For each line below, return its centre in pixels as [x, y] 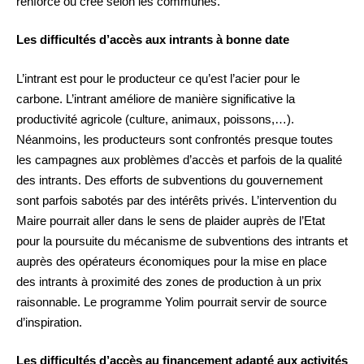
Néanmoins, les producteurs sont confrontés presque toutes [175, 139]
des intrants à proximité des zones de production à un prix [169, 281]
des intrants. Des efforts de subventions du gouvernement [169, 180]
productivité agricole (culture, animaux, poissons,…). [155, 119]
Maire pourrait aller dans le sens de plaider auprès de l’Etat [171, 220]
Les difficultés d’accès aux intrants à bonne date [153, 40]
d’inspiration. [49, 322]
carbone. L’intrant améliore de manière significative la [156, 98]
